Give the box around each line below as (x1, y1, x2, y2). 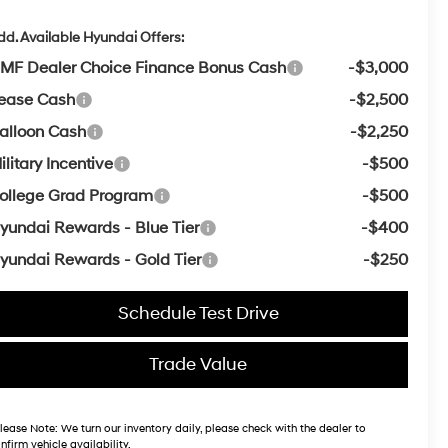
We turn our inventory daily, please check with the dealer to (58, 422, 367, 437)
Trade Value (149, 353, 247, 377)
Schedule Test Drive (117, 302, 279, 326)
